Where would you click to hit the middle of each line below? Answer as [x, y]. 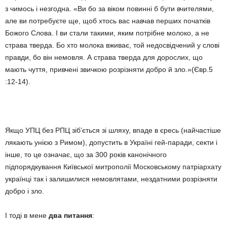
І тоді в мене [27, 215]
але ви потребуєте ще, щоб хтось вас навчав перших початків [108, 21]
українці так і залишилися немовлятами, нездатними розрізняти [111, 179]
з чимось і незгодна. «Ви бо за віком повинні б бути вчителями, [109, 9]
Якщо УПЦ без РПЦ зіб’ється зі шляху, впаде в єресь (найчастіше [113, 130]
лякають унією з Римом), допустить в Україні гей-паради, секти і [111, 142]
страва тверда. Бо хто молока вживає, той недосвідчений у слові [112, 45]
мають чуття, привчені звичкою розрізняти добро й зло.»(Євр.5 [109, 69]
